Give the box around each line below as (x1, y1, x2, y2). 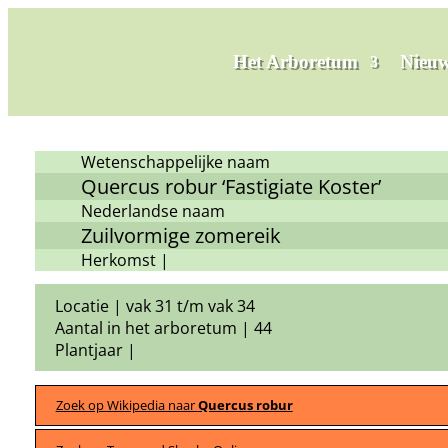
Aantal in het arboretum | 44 (54, 316, 272, 339)
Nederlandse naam (81, 199, 226, 222)
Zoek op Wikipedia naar (55, 396, 198, 415)
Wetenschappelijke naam (81, 150, 271, 173)
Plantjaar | (54, 338, 136, 361)
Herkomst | (81, 248, 170, 271)
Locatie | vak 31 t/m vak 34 (54, 294, 255, 317)
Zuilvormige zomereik (81, 221, 282, 249)
